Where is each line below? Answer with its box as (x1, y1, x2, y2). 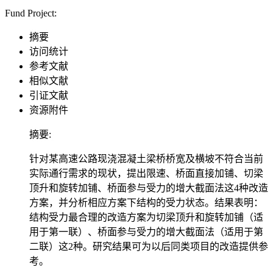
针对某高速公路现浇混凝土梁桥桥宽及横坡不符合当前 (29, 154, 263, 164)
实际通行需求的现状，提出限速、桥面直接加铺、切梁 (29, 168, 263, 179)
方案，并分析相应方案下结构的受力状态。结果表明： (29, 197, 263, 208)
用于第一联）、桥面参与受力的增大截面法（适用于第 (29, 227, 263, 237)
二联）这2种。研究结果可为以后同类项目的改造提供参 (29, 241, 268, 252)
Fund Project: (5, 8, 57, 18)
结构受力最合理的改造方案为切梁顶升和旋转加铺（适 (29, 212, 263, 222)
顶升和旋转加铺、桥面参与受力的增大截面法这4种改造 (29, 183, 268, 193)
